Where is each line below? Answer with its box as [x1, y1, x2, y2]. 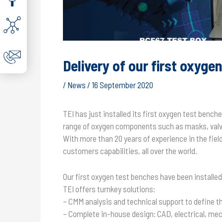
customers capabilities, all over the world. [63, 146, 198, 156]
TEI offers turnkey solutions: [63, 184, 156, 194]
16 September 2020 [92, 80, 154, 90]
